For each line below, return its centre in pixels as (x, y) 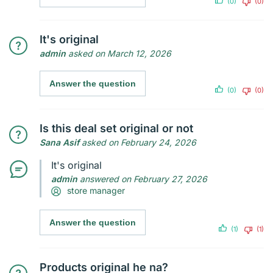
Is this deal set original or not (116, 128)
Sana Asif (59, 142)
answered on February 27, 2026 (142, 179)
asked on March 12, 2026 (119, 53)
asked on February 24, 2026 (138, 142)
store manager (96, 190)
